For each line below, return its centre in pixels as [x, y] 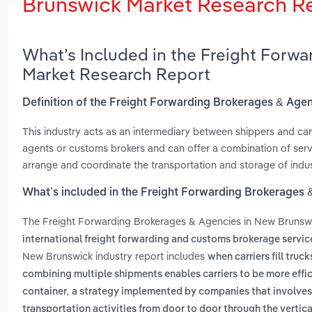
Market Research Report [116, 73]
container [45, 292]
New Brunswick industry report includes [115, 256]
